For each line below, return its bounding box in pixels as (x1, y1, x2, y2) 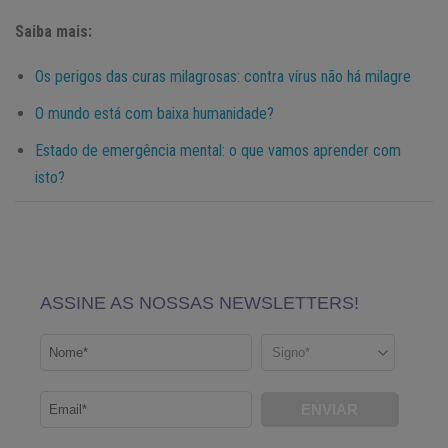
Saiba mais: (15, 21, 92, 41)
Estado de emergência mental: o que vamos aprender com (35, 140, 401, 160)
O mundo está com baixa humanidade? (35, 103, 274, 123)
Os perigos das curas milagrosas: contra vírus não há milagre (35, 66, 411, 86)
